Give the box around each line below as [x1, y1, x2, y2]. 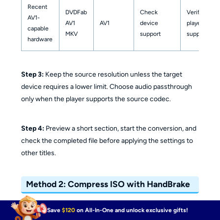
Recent [27, 2, 48, 10]
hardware [27, 35, 53, 43]
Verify [186, 8, 203, 16]
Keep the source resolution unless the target [43, 70, 182, 79]
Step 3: [21, 70, 44, 79]
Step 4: [21, 124, 44, 133]
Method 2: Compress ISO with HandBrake [26, 179, 191, 190]
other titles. [21, 148, 56, 157]
